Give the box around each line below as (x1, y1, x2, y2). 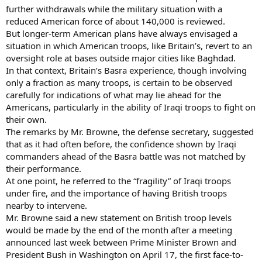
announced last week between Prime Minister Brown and (6, 236, 236, 248)
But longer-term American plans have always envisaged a (6, 27, 237, 39)
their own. (6, 113, 47, 125)
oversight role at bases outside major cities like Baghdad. (6, 51, 236, 64)
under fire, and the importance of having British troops (6, 187, 227, 199)
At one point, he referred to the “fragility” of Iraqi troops (6, 174, 231, 187)
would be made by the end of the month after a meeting (6, 223, 232, 236)
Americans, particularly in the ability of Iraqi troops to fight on (6, 101, 256, 113)
